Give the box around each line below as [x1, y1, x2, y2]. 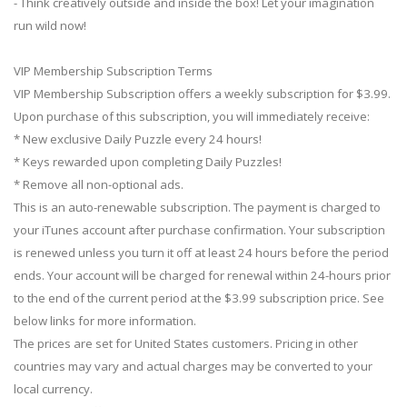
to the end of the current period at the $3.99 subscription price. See [14, 290, 384, 307]
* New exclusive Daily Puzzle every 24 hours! [14, 131, 262, 148]
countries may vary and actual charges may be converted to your [14, 358, 372, 375]
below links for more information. [14, 313, 196, 330]
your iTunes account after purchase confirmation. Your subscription [14, 222, 385, 239]
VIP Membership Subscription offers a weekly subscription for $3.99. [14, 85, 391, 103]
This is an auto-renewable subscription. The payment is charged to [14, 199, 381, 216]
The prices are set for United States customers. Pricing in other [14, 335, 358, 352]
